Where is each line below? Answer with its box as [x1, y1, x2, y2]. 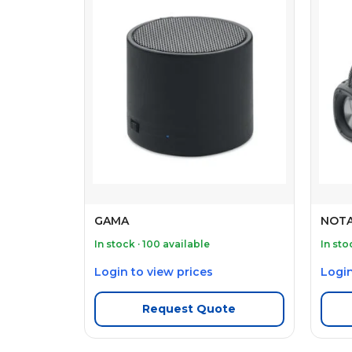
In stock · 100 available [94, 238, 210, 251]
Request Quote [142, 302, 236, 317]
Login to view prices [94, 265, 213, 280]
